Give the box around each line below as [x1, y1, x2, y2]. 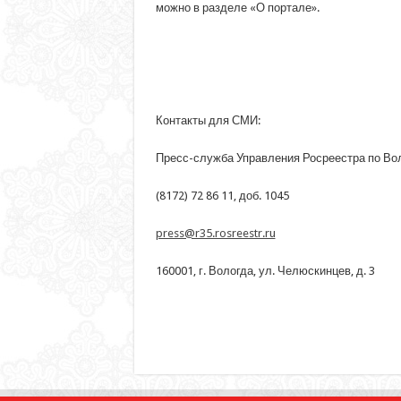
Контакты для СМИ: [155, 113, 260, 127]
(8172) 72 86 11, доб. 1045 [155, 188, 289, 202]
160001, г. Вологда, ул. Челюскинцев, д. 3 [155, 263, 375, 277]
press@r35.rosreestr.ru [155, 226, 276, 240]
